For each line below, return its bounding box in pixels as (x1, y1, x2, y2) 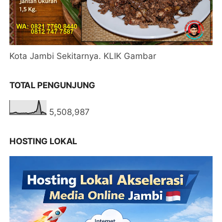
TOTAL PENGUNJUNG (9, 80, 96, 90)
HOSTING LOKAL (9, 136, 78, 146)
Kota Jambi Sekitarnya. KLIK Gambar (9, 51, 157, 61)
